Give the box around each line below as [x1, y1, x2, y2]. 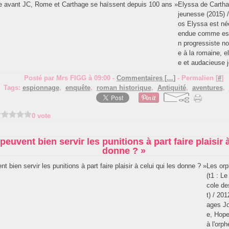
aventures [192, 84, 223, 91]
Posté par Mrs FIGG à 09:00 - [24, 74, 117, 82]
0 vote [32, 112, 51, 120]
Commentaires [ [117, 74, 167, 82]
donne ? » [102, 146, 146, 156]
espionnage [22, 84, 59, 91]
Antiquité [157, 84, 186, 91]
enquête [65, 84, 90, 91]
